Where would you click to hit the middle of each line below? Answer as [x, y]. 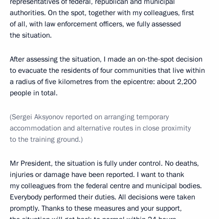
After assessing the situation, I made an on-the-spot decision [106, 59]
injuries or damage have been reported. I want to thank [97, 175]
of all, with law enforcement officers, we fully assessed [95, 24]
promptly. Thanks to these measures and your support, [96, 208]
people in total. [34, 93]
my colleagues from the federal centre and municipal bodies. [106, 186]
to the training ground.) [46, 139]
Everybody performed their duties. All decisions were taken [102, 197]
